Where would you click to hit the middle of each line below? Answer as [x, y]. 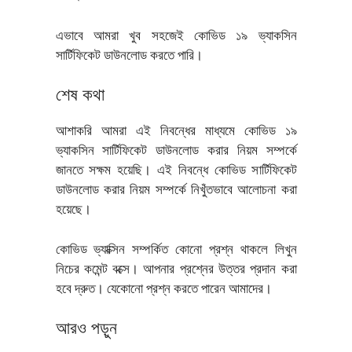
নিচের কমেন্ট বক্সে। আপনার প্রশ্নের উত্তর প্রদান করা [176, 269]
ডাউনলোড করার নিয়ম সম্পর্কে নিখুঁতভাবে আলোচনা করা [176, 191]
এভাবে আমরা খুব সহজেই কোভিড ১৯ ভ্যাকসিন [176, 36]
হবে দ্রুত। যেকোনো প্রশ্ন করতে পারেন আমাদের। [165, 289]
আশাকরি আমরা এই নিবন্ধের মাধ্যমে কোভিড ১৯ [176, 132]
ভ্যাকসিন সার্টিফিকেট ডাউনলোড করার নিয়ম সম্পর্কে [176, 152]
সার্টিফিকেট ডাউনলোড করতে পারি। [130, 56]
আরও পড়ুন [86, 330]
